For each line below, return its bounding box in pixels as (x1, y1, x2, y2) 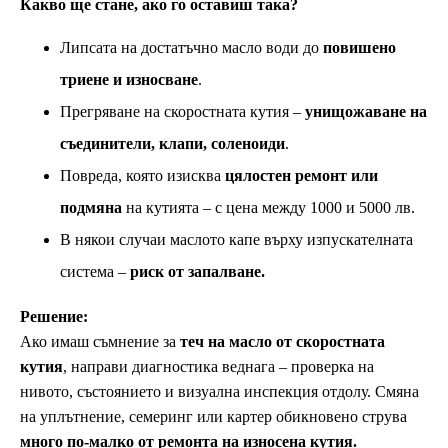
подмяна (60, 199, 122, 217)
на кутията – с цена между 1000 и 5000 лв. (122, 199, 415, 217)
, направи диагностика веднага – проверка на (63, 358, 374, 376)
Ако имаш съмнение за (20, 333, 180, 351)
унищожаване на (305, 103, 427, 121)
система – (60, 263, 130, 281)
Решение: (20, 308, 88, 326)
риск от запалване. (130, 263, 265, 281)
